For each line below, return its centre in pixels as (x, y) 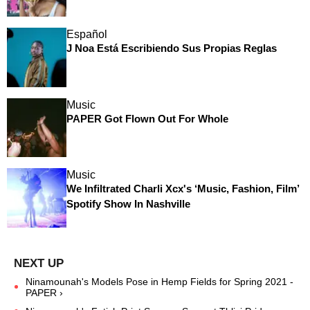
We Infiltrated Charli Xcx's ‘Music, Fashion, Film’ (182, 189)
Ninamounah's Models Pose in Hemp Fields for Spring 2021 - (159, 281)
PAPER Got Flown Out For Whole (147, 118)
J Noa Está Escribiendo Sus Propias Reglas (171, 48)
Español (86, 34)
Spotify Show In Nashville (128, 204)
